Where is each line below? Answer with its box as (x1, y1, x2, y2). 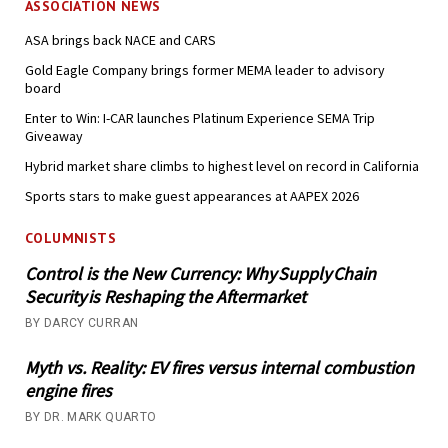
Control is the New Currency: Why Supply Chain (24, 262, 376, 286)
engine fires (24, 379, 112, 403)
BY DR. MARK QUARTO (24, 410, 157, 425)
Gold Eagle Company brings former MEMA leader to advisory (24, 60, 385, 79)
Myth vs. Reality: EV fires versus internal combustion (24, 356, 414, 380)
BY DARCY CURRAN (24, 316, 139, 331)
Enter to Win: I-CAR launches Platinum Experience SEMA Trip (24, 108, 375, 127)
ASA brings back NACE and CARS (24, 30, 216, 49)
